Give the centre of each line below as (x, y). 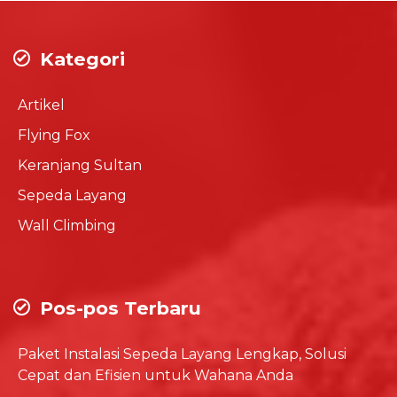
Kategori (80, 58)
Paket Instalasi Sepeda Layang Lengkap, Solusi (182, 354)
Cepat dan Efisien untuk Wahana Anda (156, 375)
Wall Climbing (67, 225)
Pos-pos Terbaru (118, 307)
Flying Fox (54, 135)
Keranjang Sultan (80, 165)
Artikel (41, 105)
